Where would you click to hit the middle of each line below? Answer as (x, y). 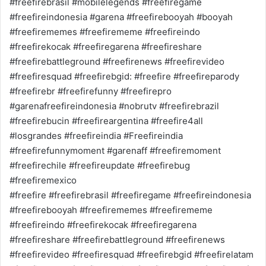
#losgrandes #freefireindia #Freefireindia (96, 136)
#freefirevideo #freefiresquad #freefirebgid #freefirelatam (132, 254)
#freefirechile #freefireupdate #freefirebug (100, 165)
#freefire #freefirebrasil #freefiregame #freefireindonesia (130, 195)
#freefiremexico (43, 180)
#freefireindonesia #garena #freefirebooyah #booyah (121, 17)
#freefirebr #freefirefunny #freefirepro (91, 91)
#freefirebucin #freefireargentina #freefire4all (106, 121)
